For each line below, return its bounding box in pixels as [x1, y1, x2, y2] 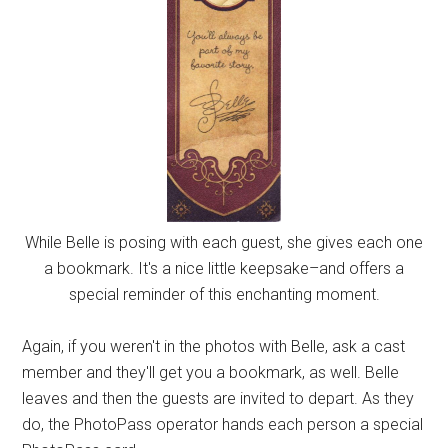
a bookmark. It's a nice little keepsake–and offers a [44, 259, 404, 278]
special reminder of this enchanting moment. [68, 285, 380, 304]
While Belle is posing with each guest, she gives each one [25, 233, 423, 252]
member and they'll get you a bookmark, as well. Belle [22, 363, 400, 382]
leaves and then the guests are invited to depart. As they [22, 389, 415, 408]
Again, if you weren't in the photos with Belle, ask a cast [22, 337, 406, 356]
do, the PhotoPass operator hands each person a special [22, 415, 424, 434]
